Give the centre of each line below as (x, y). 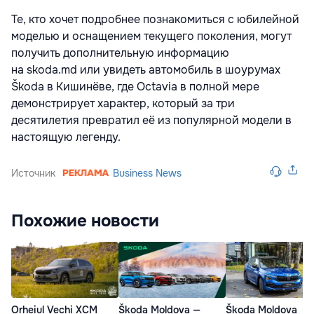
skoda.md (52, 69)
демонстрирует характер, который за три (123, 103)
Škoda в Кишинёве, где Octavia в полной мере (135, 86)
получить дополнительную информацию (120, 53)
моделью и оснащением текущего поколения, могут (151, 36)
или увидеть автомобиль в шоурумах (179, 69)
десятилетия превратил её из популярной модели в (151, 120)
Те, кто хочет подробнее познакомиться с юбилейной (155, 19)
